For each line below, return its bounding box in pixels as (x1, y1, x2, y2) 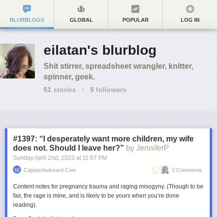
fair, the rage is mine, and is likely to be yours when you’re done (13, 192, 179, 199)
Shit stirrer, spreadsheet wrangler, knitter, (44, 62, 193, 70)
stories (51, 86, 76, 93)
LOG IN (180, 17, 200, 23)
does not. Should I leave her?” (13, 144, 124, 152)
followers (94, 86, 126, 93)
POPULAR (122, 17, 149, 23)
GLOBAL (69, 17, 93, 23)
